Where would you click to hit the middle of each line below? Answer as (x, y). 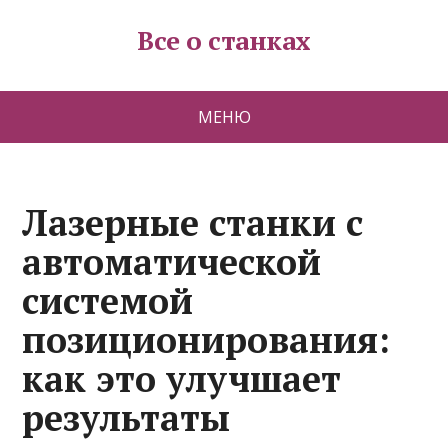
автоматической (172, 261)
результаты (126, 417)
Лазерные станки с (193, 222)
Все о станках (224, 40)
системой (108, 300)
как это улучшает (182, 378)
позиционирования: (206, 339)
